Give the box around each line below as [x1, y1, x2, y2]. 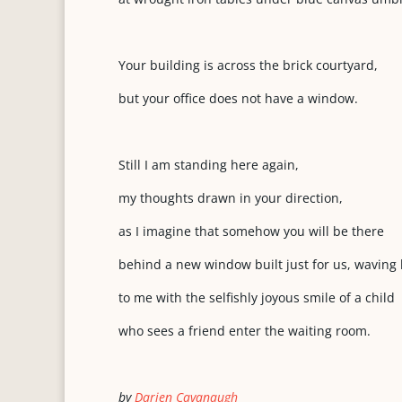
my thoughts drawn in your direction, [118, 189, 343, 206]
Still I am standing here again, [118, 156, 299, 173]
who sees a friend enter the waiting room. [118, 322, 371, 339]
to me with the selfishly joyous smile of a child [118, 289, 395, 306]
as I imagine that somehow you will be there [118, 223, 384, 240]
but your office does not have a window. [118, 90, 358, 107]
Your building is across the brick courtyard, [118, 57, 378, 74]
